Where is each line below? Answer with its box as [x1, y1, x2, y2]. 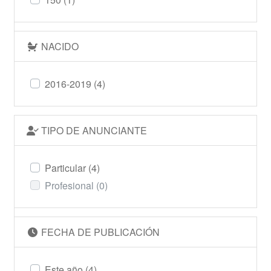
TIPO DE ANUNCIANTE [39, 123, 148, 137]
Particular [44, 160, 88, 175]
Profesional [44, 178, 96, 192]
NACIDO [39, 39, 79, 53]
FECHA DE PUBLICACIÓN [39, 224, 160, 239]
